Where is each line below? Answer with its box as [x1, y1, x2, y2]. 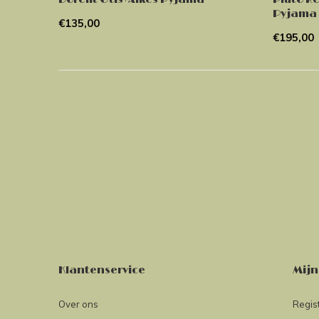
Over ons [58, 298, 98, 310]
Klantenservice [58, 263, 145, 277]
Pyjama [273, 6, 317, 21]
